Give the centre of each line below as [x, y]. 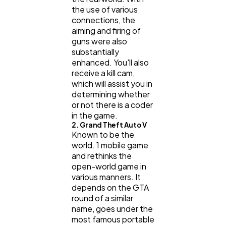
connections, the [103, 20]
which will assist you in [112, 84]
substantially [95, 52]
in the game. [95, 116]
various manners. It [106, 177]
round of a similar [102, 198]
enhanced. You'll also [110, 63]
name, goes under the [112, 209]
